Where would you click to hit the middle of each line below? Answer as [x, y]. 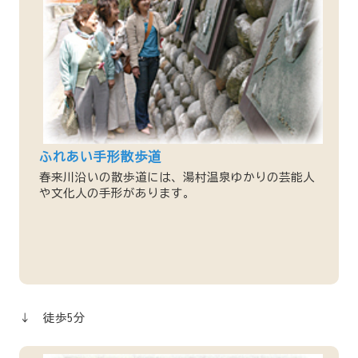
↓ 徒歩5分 [52, 318]
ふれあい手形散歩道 [100, 156]
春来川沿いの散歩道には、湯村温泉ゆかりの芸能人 [177, 177]
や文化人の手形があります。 [117, 193]
